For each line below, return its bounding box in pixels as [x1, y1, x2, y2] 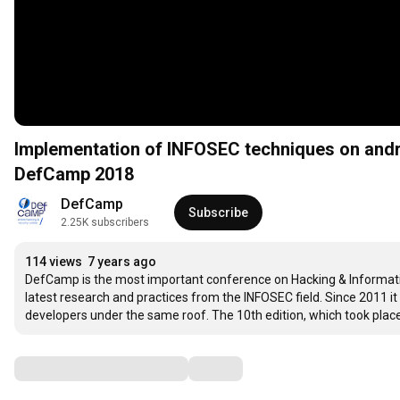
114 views [25, 254, 82, 270]
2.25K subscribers [61, 216, 149, 229]
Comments [13, 357, 103, 379]
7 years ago [87, 254, 156, 270]
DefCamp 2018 [14, 163, 134, 186]
